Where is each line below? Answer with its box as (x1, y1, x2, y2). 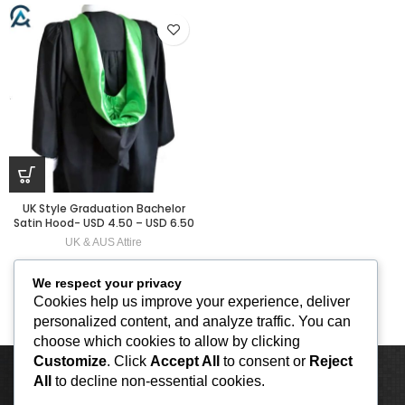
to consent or (220, 353, 309, 369)
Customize (33, 353, 107, 369)
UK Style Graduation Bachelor (22, 201, 185, 217)
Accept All (150, 353, 220, 369)
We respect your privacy (33, 275, 182, 290)
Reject (309, 353, 353, 369)
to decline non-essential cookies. (52, 372, 265, 389)
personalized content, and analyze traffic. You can (33, 313, 351, 329)
